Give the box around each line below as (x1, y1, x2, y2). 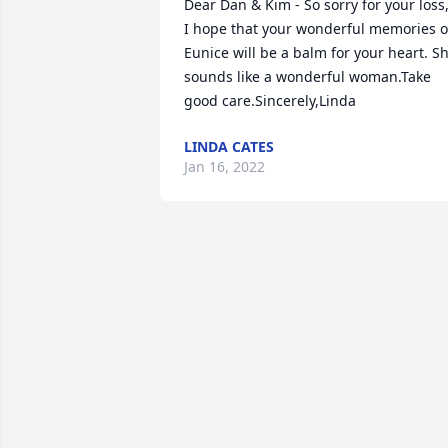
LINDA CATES (184, 137, 274, 156)
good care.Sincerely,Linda (184, 91, 356, 110)
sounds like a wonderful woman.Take (184, 67, 431, 86)
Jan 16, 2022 (184, 157, 265, 176)
